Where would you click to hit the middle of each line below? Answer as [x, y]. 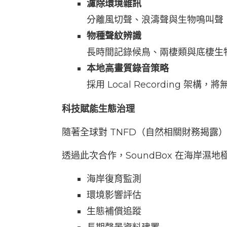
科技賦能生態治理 [98, 109]
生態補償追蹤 [114, 211]
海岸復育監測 [114, 179]
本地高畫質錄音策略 [128, 68]
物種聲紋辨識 [114, 36]
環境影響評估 [114, 195]
